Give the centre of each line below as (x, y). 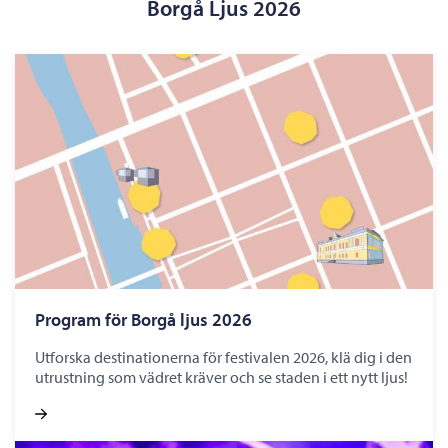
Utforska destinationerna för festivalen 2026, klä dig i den (223, 356)
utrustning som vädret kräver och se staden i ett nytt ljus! (221, 376)
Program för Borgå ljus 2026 (143, 319)
